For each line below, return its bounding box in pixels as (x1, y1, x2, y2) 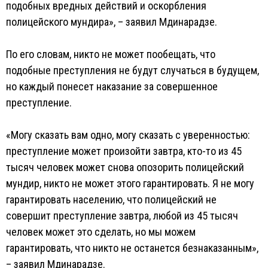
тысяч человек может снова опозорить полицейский (6, 161, 244, 173)
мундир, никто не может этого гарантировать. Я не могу (6, 177, 254, 190)
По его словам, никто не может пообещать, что (6, 48, 215, 60)
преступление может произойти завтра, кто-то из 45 (6, 145, 242, 157)
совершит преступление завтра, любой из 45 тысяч (6, 209, 238, 222)
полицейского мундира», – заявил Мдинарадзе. (6, 16, 217, 28)
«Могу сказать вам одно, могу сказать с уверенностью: (6, 129, 250, 141)
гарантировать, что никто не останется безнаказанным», (6, 242, 258, 254)
